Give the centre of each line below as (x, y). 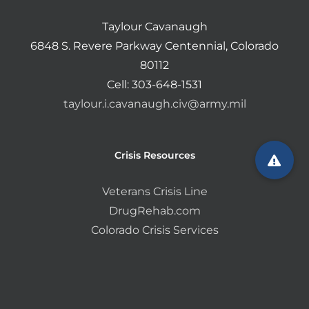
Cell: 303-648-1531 (154, 85)
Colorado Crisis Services (154, 230)
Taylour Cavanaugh (154, 27)
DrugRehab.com (154, 211)
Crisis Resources (154, 156)
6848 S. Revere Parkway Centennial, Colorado (154, 46)
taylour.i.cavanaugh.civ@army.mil (154, 104)
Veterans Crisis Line (154, 192)
